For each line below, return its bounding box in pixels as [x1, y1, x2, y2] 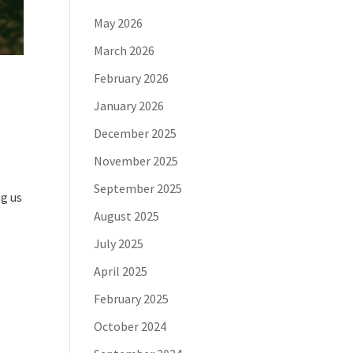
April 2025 [94, 263, 148, 279]
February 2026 [94, 70, 169, 86]
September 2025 [94, 180, 183, 196]
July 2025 [94, 236, 144, 251]
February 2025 [94, 291, 169, 307]
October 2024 [94, 318, 167, 334]
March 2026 [94, 43, 155, 58]
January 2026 [94, 98, 165, 113]
